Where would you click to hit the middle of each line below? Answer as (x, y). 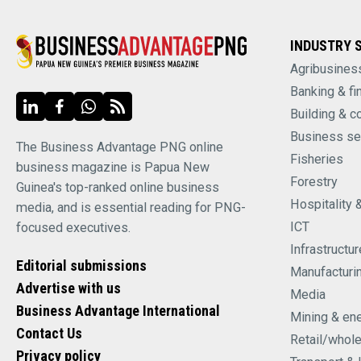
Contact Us (49, 334)
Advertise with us (68, 288)
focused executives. (73, 228)
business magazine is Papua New (113, 168)
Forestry (313, 181)
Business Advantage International (118, 311)
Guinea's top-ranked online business (118, 188)
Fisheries (316, 159)
